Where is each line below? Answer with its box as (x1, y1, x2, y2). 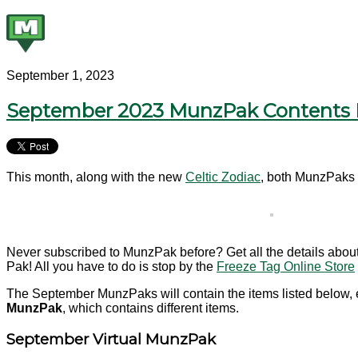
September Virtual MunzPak (6, 330, 216, 349)
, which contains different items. (62, 300, 239, 315)
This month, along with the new (6, 169, 185, 184)
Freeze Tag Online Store (217, 259, 355, 273)
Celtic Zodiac (185, 169, 261, 184)
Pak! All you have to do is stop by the (6, 259, 217, 273)
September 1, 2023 (6, 68, 114, 82)
